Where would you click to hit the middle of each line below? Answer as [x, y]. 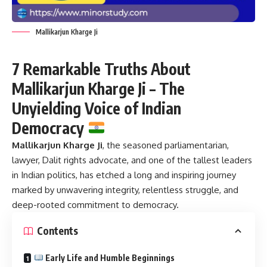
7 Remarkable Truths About [101, 69]
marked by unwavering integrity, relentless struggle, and [125, 190]
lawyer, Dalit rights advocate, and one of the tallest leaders [132, 160]
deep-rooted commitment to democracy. [95, 204]
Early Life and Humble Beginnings [109, 257]
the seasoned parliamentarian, [167, 145]
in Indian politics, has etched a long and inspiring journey [124, 175]
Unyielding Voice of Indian [97, 108]
